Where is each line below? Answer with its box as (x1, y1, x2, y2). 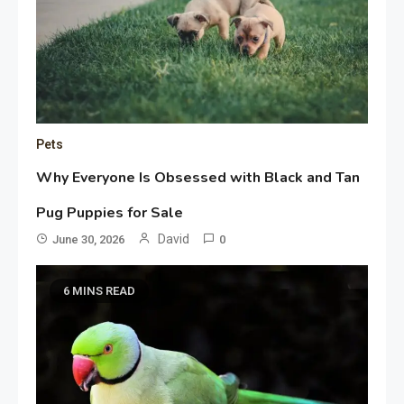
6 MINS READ (63, 283, 136, 298)
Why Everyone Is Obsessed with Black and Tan (36, 167, 361, 188)
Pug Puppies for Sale (36, 202, 184, 223)
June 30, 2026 (52, 232, 125, 246)
